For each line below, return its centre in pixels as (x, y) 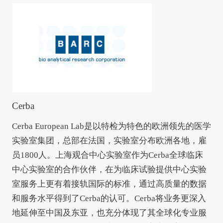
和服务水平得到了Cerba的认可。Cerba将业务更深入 (109, 198)
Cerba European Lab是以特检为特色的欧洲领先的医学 (111, 126)
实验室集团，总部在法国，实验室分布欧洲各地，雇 (109, 140)
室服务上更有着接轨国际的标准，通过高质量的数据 (109, 184)
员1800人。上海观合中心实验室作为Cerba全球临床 (107, 155)
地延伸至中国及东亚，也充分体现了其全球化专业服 (109, 213)
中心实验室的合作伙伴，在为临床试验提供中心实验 (109, 169)
